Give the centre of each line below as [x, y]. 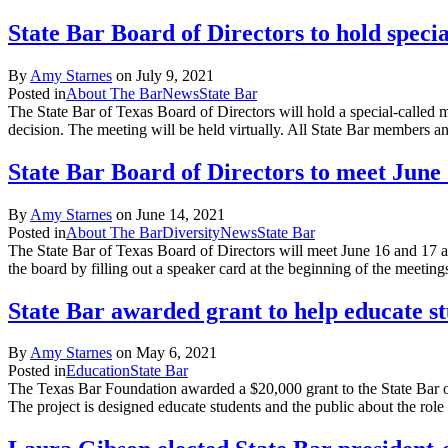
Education [98, 371]
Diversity [191, 232]
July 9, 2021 [175, 75]
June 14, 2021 [180, 214]
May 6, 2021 [176, 353]
